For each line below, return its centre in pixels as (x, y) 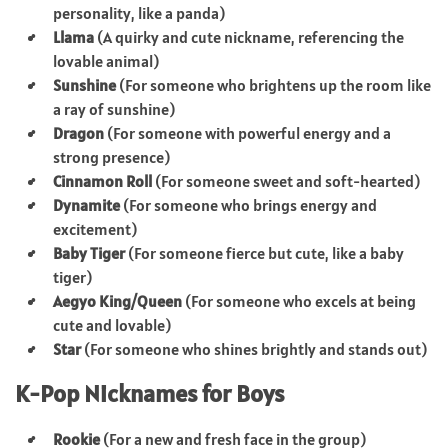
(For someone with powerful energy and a (247, 132)
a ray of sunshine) (114, 108)
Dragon (78, 132)
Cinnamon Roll (102, 180)
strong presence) (111, 156)
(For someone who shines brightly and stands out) (254, 348)
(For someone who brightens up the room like (273, 84)
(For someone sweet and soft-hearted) (286, 180)
